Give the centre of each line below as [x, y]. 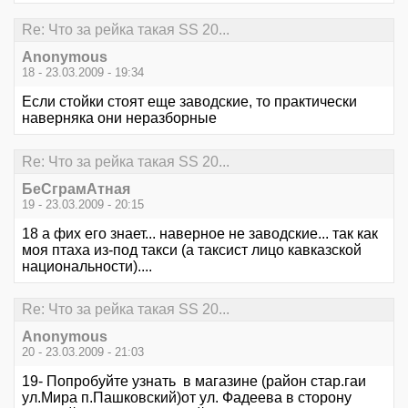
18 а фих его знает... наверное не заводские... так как [200, 233]
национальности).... [87, 266]
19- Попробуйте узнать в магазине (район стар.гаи [194, 382]
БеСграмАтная [76, 189]
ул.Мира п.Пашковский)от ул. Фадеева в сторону [187, 398]
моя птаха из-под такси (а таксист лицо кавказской [192, 250]
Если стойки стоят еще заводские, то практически [189, 102]
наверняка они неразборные [119, 118]
